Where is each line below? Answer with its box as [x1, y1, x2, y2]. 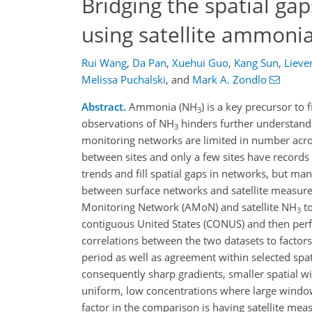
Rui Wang [81, 56, 127, 70]
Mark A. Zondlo [192, 72, 267, 87]
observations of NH [81, 116, 174, 131]
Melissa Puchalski [81, 72, 166, 87]
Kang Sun [234, 56, 279, 70]
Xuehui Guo [172, 56, 228, 70]
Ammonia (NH [126, 100, 197, 114]
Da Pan [132, 56, 166, 70]
